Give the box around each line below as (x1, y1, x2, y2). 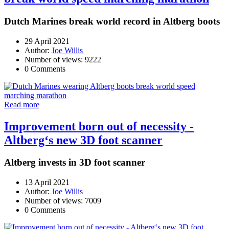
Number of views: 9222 (25, 55, 101, 64)
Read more (4, 100, 39, 109)
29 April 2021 (25, 36, 70, 45)
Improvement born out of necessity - (4, 119, 194, 133)
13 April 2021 (25, 178, 70, 187)
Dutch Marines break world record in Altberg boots (4, 15, 220, 27)
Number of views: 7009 (25, 196, 101, 205)
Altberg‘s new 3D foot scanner (4, 133, 163, 147)
